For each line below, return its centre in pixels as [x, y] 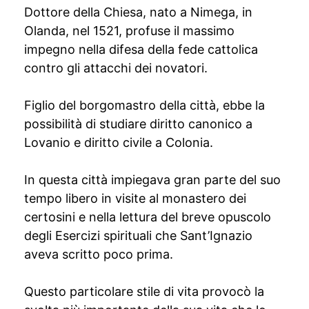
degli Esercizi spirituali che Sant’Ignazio [138, 236]
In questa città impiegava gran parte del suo [152, 180]
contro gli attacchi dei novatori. [116, 68]
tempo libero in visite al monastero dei [135, 198]
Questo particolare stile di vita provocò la [144, 291]
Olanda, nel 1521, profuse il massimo [129, 31]
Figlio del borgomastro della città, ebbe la [144, 105]
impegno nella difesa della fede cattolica [141, 49]
